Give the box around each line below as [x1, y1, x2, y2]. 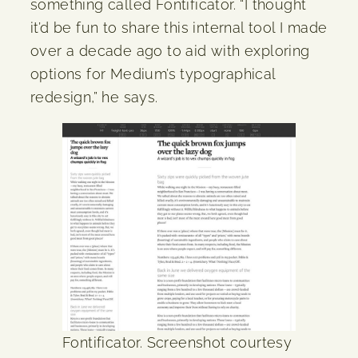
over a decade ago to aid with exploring [30, 42, 310, 59]
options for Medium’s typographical [30, 65, 276, 82]
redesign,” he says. [30, 88, 158, 105]
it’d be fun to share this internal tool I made [30, 18, 328, 36]
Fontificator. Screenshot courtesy [62, 333, 292, 351]
